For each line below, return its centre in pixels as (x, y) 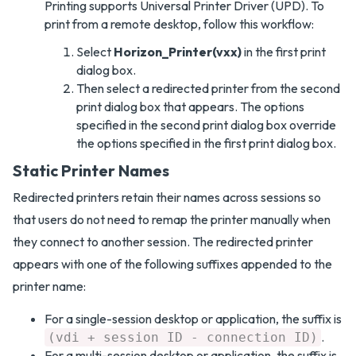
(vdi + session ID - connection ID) (183, 337)
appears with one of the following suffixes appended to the (172, 264)
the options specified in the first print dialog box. (206, 143)
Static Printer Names (91, 170)
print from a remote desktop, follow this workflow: (179, 24)
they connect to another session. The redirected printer (163, 242)
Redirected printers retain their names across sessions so (167, 197)
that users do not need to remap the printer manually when (172, 219)
